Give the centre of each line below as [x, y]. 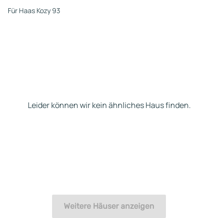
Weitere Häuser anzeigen [109, 206]
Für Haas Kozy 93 [34, 10]
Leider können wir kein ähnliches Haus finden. [109, 105]
